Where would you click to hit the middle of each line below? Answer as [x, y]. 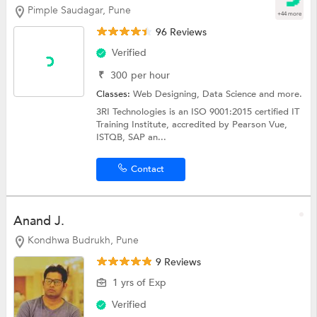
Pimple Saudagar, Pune [79, 11]
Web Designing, [168, 94]
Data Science [231, 94]
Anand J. [39, 221]
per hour [151, 75]
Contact [147, 169]
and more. [281, 94]
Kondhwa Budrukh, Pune [83, 240]
